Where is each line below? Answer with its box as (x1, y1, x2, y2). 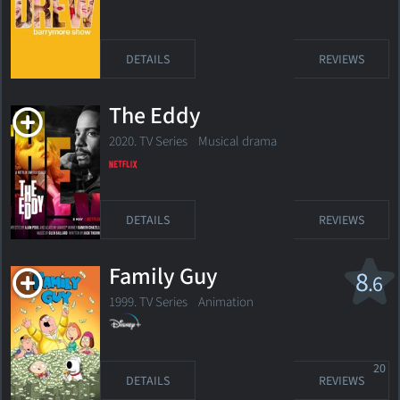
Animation (187, 292, 254, 312)
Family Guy (109, 261, 218, 293)
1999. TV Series (109, 292, 187, 312)
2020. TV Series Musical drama (109, 131, 277, 151)
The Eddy (109, 100, 201, 132)
